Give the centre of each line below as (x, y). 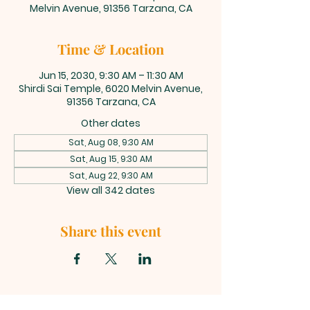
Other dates (111, 123)
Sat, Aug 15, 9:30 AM (111, 159)
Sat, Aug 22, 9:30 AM (111, 175)
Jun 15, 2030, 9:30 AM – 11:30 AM (111, 75)
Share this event (111, 231)
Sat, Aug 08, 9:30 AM (111, 142)
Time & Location (111, 49)
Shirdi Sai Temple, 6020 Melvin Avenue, (111, 89)
